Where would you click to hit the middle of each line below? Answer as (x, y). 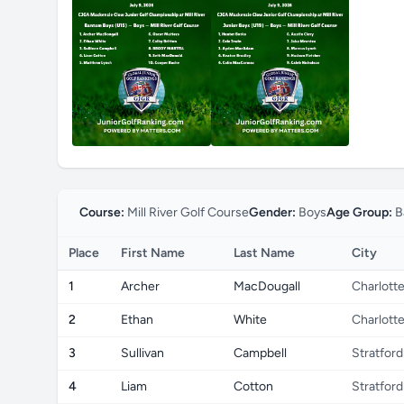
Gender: (272, 212)
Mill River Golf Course (187, 212)
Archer (140, 286)
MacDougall (267, 286)
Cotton (253, 386)
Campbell (260, 353)
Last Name (264, 253)
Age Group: (359, 212)
